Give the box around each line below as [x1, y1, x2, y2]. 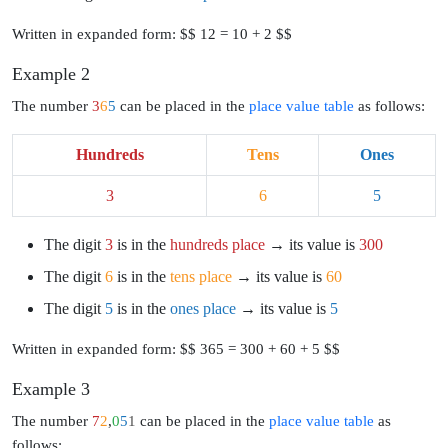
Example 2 [12, 63, 90, 84]
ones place [170, 299, 236, 317]
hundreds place [170, 235, 265, 253]
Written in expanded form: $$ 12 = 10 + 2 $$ [12, 24, 292, 42]
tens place [170, 267, 232, 285]
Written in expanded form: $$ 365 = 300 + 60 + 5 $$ [12, 339, 340, 357]
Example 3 [12, 378, 90, 399]
